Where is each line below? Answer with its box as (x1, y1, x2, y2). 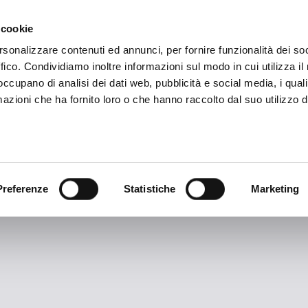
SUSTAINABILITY (161, 13, 236, 26)
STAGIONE (35, 13, 80, 26)
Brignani (135, 173, 173, 186)
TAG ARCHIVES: (52, 131, 256, 162)
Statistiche (124, 183, 176, 195)
